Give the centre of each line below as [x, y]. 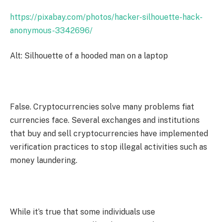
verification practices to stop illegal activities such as [109, 147]
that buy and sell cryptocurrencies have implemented [109, 134]
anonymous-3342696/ [51, 30]
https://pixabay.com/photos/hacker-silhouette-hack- [106, 17]
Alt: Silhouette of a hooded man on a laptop [89, 56]
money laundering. [44, 161]
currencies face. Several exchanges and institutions [105, 120]
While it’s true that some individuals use [83, 212]
